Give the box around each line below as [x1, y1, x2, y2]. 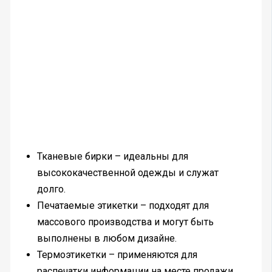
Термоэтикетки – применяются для [36, 248, 197, 260]
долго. [36, 183, 66, 195]
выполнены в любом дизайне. [36, 232, 177, 244]
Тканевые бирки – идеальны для [36, 150, 188, 162]
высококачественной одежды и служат [36, 166, 219, 178]
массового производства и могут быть [36, 216, 214, 228]
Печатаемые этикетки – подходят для [36, 199, 209, 211]
